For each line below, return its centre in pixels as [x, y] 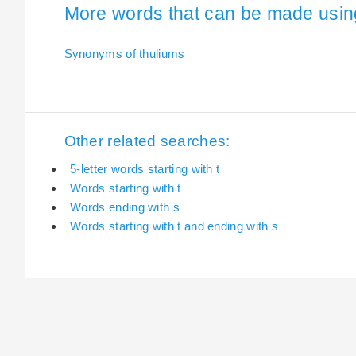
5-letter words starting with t [145, 168]
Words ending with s [125, 207]
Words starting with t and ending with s [174, 226]
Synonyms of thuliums [124, 53]
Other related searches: [147, 141]
